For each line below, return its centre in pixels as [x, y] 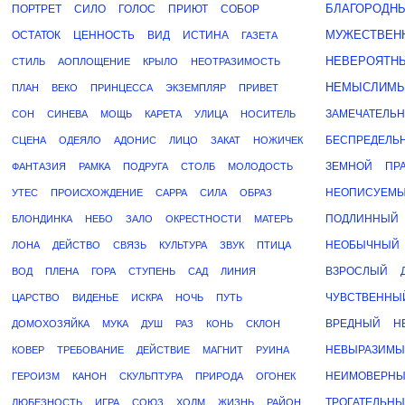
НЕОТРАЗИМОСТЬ [235, 61]
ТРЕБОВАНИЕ [90, 350]
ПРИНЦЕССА [122, 88]
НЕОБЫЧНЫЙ [363, 245]
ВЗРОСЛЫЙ [357, 271]
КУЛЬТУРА [183, 245]
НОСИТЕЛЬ [268, 114]
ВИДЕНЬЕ [95, 297]
